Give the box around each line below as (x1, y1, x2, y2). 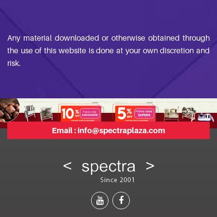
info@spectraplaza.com (77, 125, 165, 135)
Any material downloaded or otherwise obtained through (7, 33, 210, 43)
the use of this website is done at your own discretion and (7, 46, 210, 56)
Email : (52, 125, 77, 135)
